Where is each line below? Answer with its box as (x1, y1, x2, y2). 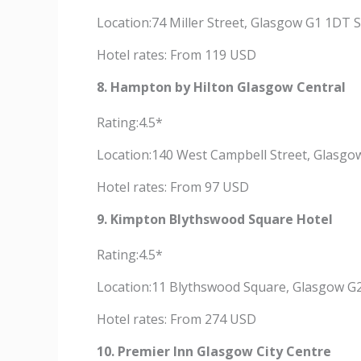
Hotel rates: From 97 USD (97, 178, 249, 196)
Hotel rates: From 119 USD (97, 46, 256, 64)
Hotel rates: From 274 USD (97, 310, 256, 328)
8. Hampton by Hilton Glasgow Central (97, 78, 346, 96)
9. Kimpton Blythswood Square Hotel (97, 210, 333, 228)
